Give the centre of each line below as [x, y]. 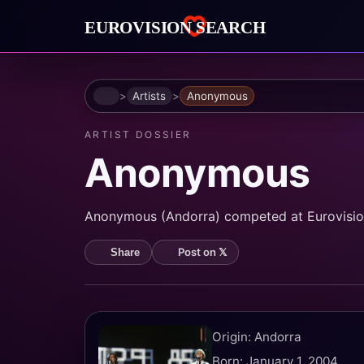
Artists [149, 95]
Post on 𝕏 [202, 252]
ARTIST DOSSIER [138, 135]
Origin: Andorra [257, 337]
